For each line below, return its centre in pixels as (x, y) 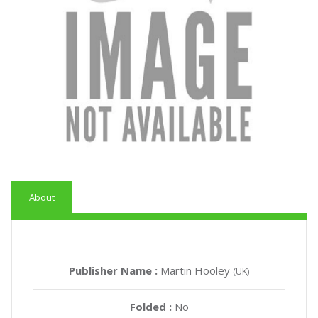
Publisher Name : (115, 270)
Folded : (152, 306)
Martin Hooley (197, 270)
